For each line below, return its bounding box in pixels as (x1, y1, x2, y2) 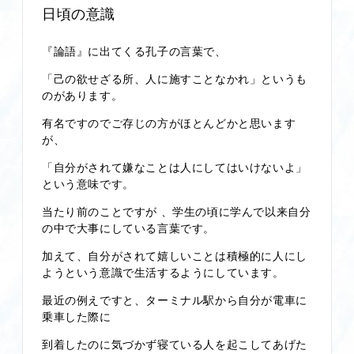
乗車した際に (42, 307, 111, 324)
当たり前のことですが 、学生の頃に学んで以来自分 (42, 202, 311, 219)
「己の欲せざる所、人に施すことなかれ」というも (42, 70, 307, 86)
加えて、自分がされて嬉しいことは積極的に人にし (42, 247, 307, 263)
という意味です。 (42, 175, 134, 191)
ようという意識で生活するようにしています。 (42, 263, 284, 280)
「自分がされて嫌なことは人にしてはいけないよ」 (42, 158, 307, 175)
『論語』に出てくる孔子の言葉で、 (42, 42, 227, 58)
